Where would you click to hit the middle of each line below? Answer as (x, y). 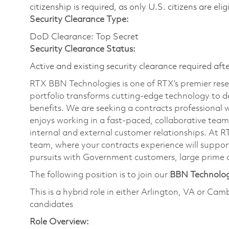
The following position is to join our (100, 175)
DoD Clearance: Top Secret (84, 37)
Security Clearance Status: (83, 50)
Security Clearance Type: (79, 20)
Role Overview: (59, 222)
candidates (51, 205)
